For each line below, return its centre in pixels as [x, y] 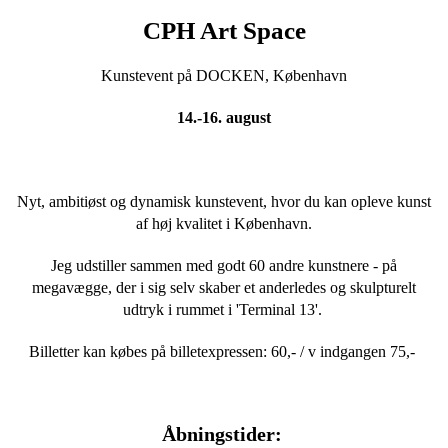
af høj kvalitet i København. [224, 223]
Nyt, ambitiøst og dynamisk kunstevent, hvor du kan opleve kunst [224, 201]
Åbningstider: [224, 433]
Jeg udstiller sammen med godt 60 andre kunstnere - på [224, 265]
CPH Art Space [224, 30]
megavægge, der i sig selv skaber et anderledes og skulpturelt [224, 287]
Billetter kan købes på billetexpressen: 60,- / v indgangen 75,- [224, 351]
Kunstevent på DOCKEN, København [224, 75]
